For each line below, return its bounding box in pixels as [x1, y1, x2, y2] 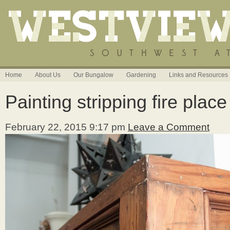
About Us [35, 71, 61, 79]
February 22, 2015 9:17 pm [5, 121, 125, 132]
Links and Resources [169, 71, 228, 79]
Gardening [126, 71, 156, 79]
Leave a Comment [128, 121, 209, 132]
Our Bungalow [73, 71, 113, 79]
